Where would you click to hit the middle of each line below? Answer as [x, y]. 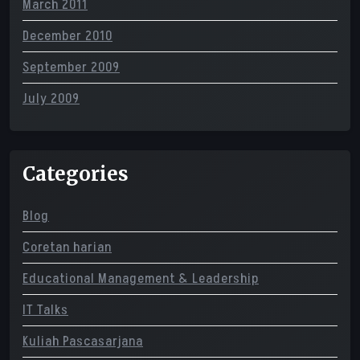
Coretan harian [67, 247]
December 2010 [67, 36]
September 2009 [71, 67]
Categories [76, 174]
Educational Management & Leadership [141, 279]
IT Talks [45, 310]
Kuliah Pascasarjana [83, 342]
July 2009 [51, 99]
